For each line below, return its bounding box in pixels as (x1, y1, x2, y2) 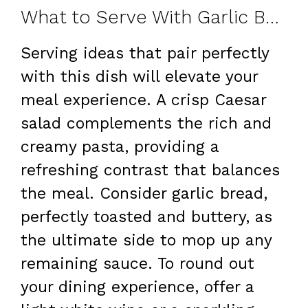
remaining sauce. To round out (21, 254, 254, 274)
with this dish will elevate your (21, 67, 258, 87)
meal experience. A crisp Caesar (21, 91, 266, 110)
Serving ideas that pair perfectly (21, 44, 269, 63)
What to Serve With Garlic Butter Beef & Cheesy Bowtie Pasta (265, 6, 279, 29)
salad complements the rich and (21, 114, 272, 133)
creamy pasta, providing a (21, 137, 219, 157)
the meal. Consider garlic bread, (21, 184, 267, 203)
